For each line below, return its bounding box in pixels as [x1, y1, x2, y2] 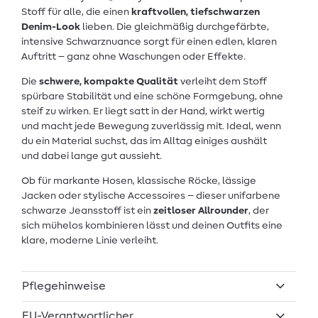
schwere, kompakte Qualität [39, 77, 178, 87]
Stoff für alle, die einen [21, 7, 131, 18]
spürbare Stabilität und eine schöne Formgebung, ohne [21, 92, 283, 102]
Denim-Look [21, 22, 80, 33]
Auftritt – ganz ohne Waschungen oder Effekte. [21, 52, 246, 62]
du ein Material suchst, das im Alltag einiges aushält [21, 136, 267, 147]
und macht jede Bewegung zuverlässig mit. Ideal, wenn [21, 121, 281, 132]
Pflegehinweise [22, 280, 106, 292]
